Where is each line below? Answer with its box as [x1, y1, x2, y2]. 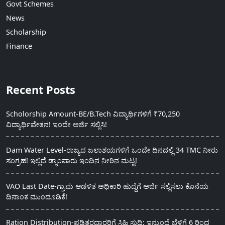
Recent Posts [6, 82, 75, 97]
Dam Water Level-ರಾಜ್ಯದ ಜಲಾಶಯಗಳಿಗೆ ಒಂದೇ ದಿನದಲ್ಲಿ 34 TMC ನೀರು [6, 145, 218, 155]
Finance [6, 41, 32, 51]
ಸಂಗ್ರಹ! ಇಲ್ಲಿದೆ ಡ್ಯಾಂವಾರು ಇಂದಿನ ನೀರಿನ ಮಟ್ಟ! [6, 155, 137, 165]
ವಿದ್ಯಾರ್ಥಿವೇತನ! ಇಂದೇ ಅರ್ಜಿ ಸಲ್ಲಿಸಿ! [6, 119, 107, 129]
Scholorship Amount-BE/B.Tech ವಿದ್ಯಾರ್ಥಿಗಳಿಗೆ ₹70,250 [6, 108, 180, 119]
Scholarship [6, 27, 46, 37]
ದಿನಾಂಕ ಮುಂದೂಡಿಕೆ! [6, 192, 67, 202]
